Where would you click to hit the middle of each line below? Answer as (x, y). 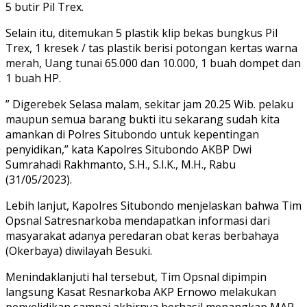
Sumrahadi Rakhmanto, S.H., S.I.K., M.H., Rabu (121, 164)
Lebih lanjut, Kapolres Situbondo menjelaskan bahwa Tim (153, 205)
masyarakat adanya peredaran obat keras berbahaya (142, 235)
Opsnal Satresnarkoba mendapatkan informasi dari (138, 220)
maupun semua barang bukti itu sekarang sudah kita (143, 119)
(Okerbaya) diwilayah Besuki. (79, 250)
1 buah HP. (33, 78)
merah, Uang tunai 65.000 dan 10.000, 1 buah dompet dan (153, 63)
